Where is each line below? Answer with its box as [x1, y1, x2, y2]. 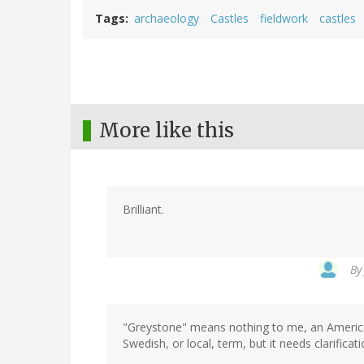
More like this [99, 118, 234, 144]
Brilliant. [123, 201, 164, 218]
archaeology [134, 11, 199, 27]
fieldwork [260, 11, 308, 27]
